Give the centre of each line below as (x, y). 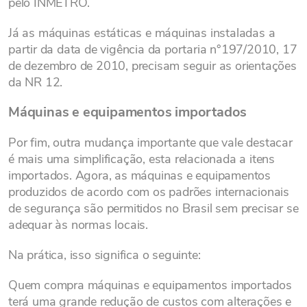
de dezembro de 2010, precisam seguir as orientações (152, 66)
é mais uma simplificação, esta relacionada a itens (142, 159)
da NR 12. (36, 82)
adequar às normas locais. (78, 225)
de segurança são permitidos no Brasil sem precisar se (153, 208)
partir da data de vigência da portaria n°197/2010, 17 (153, 49)
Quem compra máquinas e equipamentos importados (150, 285)
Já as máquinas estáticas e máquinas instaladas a (142, 33)
